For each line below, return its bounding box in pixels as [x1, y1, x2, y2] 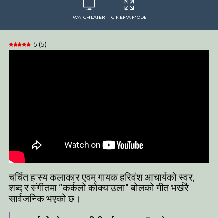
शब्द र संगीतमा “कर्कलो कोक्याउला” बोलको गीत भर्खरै [9, 181, 189, 193]
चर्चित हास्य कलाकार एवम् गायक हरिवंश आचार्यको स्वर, [9, 170, 195, 182]
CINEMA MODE [111, 14, 146, 20]
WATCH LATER [73, 14, 105, 20]
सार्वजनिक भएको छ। [9, 192, 81, 204]
